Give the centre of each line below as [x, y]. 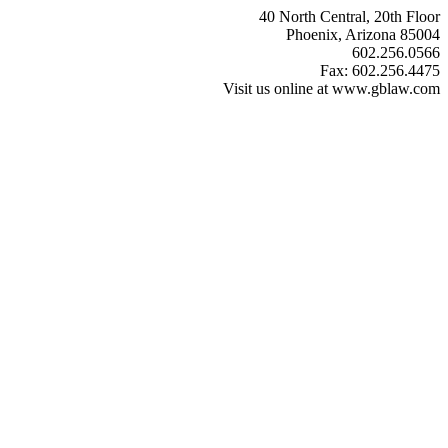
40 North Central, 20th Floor [349, 16]
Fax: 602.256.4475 [380, 70]
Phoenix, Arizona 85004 [363, 34]
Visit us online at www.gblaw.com [331, 88]
